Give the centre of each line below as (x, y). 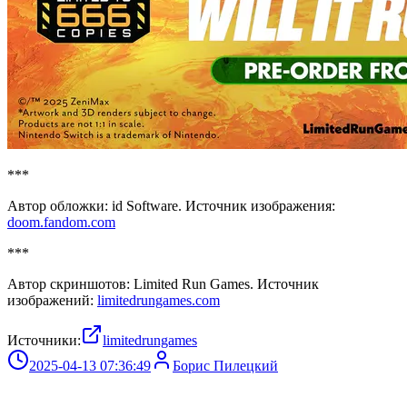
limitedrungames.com (159, 300)
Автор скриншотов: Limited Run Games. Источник (163, 283)
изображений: (52, 300)
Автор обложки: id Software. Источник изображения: (171, 205)
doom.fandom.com (61, 222)
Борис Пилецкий (225, 365)
